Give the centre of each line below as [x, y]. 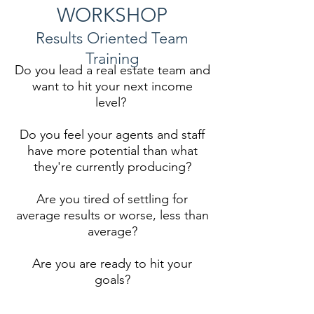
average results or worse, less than [112, 215]
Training [112, 59]
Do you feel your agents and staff [112, 135]
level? [112, 102]
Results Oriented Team [112, 38]
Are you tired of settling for [112, 199]
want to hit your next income [112, 86]
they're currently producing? [112, 167]
